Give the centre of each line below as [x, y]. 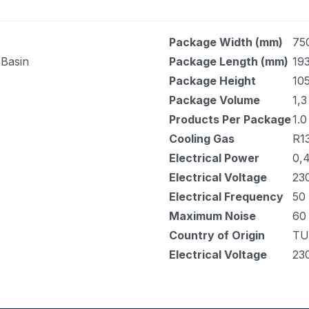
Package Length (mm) [229, 62]
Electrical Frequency [226, 197]
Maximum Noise [212, 216]
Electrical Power [214, 158]
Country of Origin [217, 236]
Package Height [212, 81]
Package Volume [215, 100]
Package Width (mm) [226, 42]
